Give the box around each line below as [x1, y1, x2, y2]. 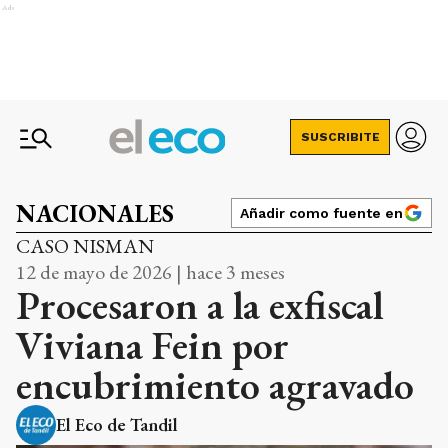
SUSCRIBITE [300, 130, 380, 144]
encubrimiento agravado [16, 359, 414, 411]
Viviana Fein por [16, 319, 289, 371]
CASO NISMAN [16, 233, 154, 259]
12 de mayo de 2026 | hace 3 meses [16, 259, 285, 285]
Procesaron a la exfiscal [16, 279, 383, 331]
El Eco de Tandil [56, 413, 178, 436]
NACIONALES [16, 198, 174, 229]
